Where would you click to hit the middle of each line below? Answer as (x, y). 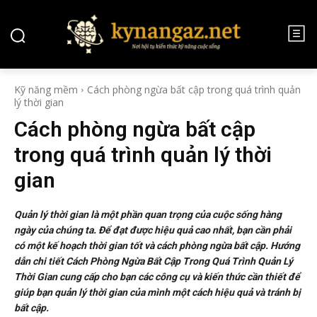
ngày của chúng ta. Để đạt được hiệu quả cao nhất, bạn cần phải (153, 230)
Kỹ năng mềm (46, 90)
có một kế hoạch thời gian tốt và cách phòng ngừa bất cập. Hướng (157, 246)
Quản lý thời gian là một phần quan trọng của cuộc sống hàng (148, 214)
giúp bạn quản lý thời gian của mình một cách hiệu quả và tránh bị (157, 292)
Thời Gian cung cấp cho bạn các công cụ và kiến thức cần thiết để (157, 277)
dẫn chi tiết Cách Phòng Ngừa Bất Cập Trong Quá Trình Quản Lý (154, 261)
